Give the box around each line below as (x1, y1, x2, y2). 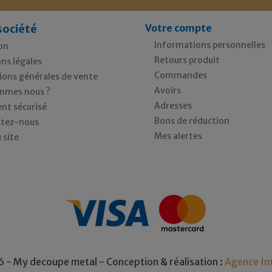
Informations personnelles (154, 39, 265, 50)
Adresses (154, 100, 192, 111)
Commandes (154, 69, 207, 81)
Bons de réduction (154, 115, 229, 126)
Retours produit (154, 54, 220, 66)
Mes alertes (154, 130, 202, 141)
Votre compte (145, 21, 212, 34)
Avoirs (154, 84, 181, 96)
